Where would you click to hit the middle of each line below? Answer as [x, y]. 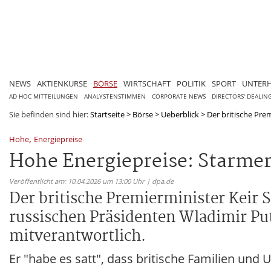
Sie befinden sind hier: [50, 114]
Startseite [107, 114]
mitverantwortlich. [77, 236]
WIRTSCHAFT [147, 83]
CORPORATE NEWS [179, 96]
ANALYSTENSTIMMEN [115, 96]
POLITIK [191, 83]
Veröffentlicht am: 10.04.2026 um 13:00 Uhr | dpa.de [91, 181]
